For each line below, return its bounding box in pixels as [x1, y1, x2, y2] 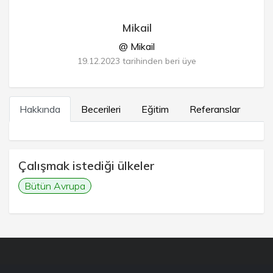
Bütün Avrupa [24, 180, 85, 192]
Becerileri [81, 103, 121, 115]
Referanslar [190, 103, 240, 115]
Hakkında [19, 103, 60, 115]
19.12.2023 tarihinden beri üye [77, 55, 196, 66]
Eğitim [141, 103, 169, 115]
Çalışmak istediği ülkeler [18, 158, 155, 173]
